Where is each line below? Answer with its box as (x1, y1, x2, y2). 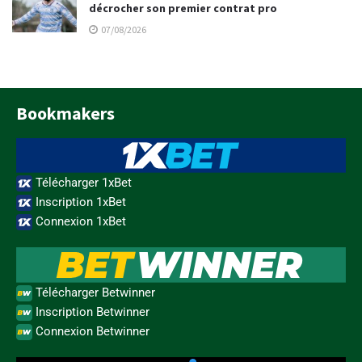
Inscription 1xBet (32, 195, 126, 210)
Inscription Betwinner (32, 304, 149, 319)
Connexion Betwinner (32, 323, 149, 339)
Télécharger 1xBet (32, 175, 132, 191)
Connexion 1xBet (32, 214, 126, 229)
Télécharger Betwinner (32, 284, 155, 300)
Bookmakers (16, 102, 115, 125)
